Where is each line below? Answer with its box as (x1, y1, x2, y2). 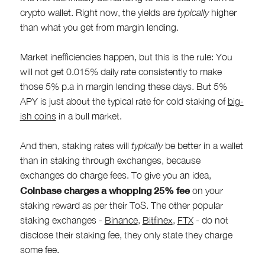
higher (208, 7, 237, 18)
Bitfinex (142, 214, 173, 225)
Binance (104, 214, 138, 225)
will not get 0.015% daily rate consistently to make (20, 66, 222, 77)
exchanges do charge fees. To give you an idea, (20, 169, 211, 180)
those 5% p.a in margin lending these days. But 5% (20, 80, 227, 92)
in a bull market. (56, 110, 122, 121)
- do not (193, 214, 228, 225)
